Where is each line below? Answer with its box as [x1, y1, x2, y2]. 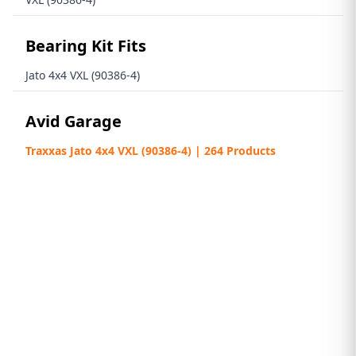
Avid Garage [25, 110, 122, 132]
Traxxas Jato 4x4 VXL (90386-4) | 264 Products [25, 143, 276, 158]
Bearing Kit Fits [25, 35, 146, 56]
